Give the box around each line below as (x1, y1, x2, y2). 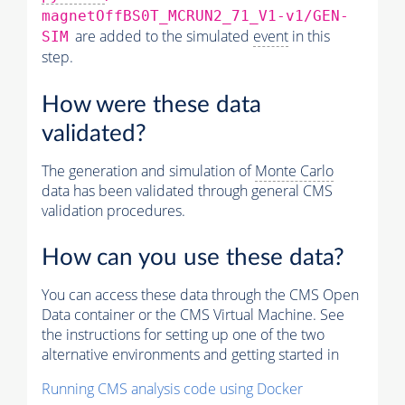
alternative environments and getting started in (42, 344, 339, 365)
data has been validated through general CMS (42, 180, 333, 201)
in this (288, 26, 330, 47)
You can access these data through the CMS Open (42, 285, 359, 306)
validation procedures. (42, 200, 185, 221)
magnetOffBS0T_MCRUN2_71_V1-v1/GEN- (42, 7, 349, 25)
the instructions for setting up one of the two (42, 325, 325, 345)
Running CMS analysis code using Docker (42, 379, 303, 400)
